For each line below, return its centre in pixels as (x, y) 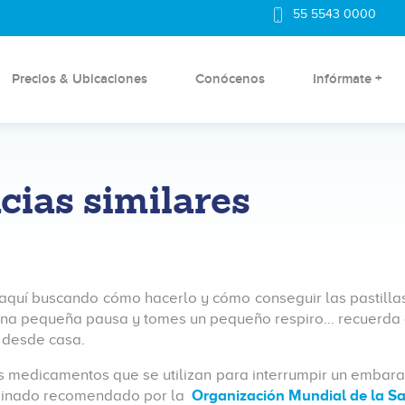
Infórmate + (347, 79)
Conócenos (230, 79)
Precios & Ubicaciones (79, 79)
